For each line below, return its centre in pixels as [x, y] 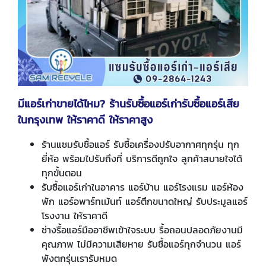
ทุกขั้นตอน [62, 172]
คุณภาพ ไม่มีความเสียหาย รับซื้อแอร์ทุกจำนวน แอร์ [141, 244]
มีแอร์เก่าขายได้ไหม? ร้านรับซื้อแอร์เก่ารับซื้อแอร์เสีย [129, 103]
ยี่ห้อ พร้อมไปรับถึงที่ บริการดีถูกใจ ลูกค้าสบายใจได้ [142, 158]
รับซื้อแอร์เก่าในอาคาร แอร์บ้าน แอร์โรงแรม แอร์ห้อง [142, 187]
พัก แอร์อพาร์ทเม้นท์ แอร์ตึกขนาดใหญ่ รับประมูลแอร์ [145, 201]
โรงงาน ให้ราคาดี [75, 215]
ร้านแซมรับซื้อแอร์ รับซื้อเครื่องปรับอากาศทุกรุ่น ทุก [140, 144]
